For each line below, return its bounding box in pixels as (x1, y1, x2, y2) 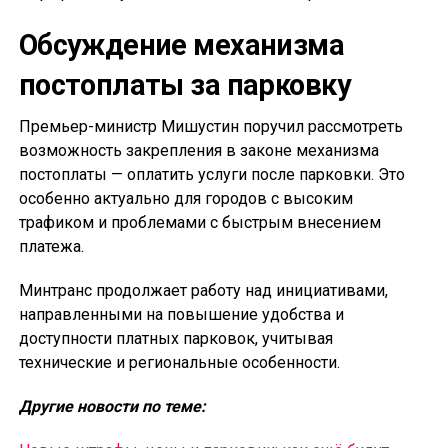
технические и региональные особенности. (18, 353, 340, 373)
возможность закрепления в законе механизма (18, 141, 379, 161)
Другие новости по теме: (18, 397, 206, 417)
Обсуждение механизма (18, 28, 345, 63)
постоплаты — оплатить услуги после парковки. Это (18, 165, 405, 185)
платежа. (18, 237, 84, 257)
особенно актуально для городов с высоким (18, 189, 353, 209)
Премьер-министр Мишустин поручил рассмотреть (18, 117, 403, 137)
